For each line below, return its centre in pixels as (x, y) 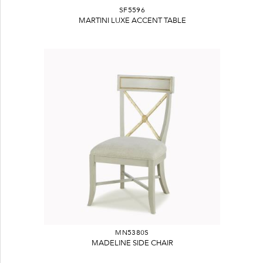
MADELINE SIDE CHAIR (132, 242)
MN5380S (132, 232)
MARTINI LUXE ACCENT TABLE (132, 20)
